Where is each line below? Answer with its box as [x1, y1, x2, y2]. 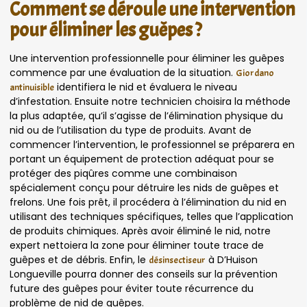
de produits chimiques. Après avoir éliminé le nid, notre [10, 223, 271, 238]
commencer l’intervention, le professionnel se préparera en [10, 137, 295, 151]
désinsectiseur [149, 254, 206, 266]
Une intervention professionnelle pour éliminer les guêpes [10, 51, 284, 65]
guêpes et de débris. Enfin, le [10, 252, 149, 267]
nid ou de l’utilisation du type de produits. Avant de [10, 123, 251, 137]
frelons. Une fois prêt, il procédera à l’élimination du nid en [10, 195, 286, 209]
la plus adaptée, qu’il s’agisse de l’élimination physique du [10, 108, 283, 123]
